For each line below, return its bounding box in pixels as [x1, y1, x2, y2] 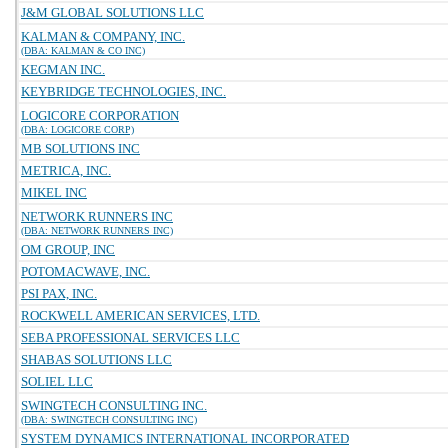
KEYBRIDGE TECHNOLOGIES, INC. [21, 84, 226, 99]
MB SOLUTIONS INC [21, 141, 140, 156]
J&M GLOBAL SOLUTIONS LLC [21, 5, 204, 20]
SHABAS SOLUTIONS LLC [21, 352, 172, 367]
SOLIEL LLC [21, 374, 93, 389]
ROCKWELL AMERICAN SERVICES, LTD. [21, 308, 260, 323]
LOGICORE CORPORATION [21, 108, 179, 123]
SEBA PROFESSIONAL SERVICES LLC [21, 330, 240, 345]
